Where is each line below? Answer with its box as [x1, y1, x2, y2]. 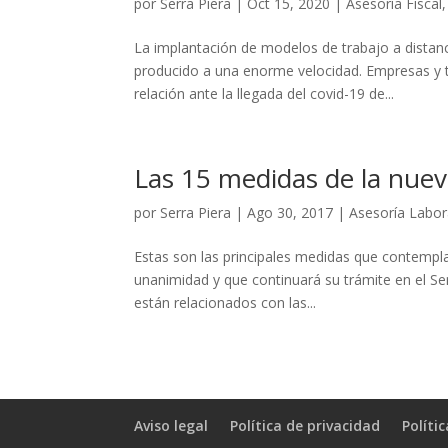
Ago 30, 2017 [247, 203, 334, 222]
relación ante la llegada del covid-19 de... [134, 84, 395, 103]
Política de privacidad [230, 416, 381, 435]
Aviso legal [134, 416, 209, 435]
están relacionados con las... [134, 293, 317, 312]
